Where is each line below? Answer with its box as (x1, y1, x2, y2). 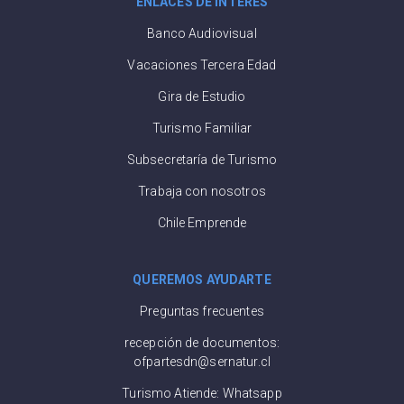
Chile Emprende (157, 215, 247, 230)
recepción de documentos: (124, 335, 280, 350)
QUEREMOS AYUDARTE (133, 271, 271, 287)
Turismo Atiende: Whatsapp (122, 385, 282, 400)
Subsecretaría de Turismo (126, 151, 278, 167)
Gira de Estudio (158, 88, 246, 104)
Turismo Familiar (151, 120, 252, 135)
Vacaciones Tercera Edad (127, 57, 277, 72)
